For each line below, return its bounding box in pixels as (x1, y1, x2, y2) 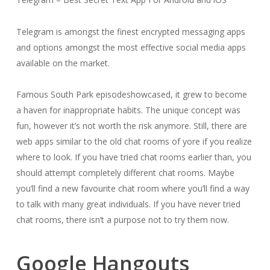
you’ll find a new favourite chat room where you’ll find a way (16, 183, 250, 194)
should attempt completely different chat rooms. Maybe (16, 167, 234, 178)
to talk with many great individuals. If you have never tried (16, 198, 240, 210)
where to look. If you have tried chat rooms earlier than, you (16, 151, 251, 163)
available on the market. (16, 57, 110, 69)
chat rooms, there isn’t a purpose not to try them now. (16, 214, 229, 225)
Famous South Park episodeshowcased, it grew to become (16, 89, 247, 100)
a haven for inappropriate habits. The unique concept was (16, 104, 240, 116)
